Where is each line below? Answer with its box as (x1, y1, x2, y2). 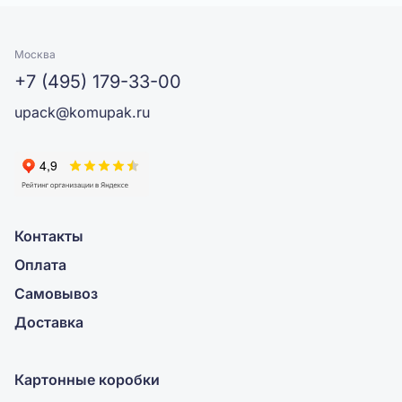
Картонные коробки (14, 371, 160, 389)
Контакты (14, 227, 83, 245)
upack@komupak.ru (14, 103, 150, 121)
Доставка (14, 313, 83, 331)
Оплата (14, 256, 66, 274)
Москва (14, 48, 56, 61)
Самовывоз (14, 284, 98, 302)
